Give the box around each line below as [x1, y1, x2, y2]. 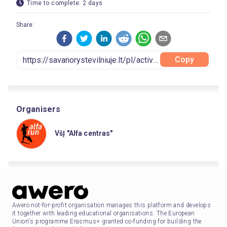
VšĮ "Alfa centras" [55, 129, 113, 137]
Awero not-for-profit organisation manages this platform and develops [12, 201, 211, 209]
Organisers [16, 104, 61, 114]
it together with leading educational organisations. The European [12, 209, 195, 217]
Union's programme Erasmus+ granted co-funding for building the [12, 217, 202, 225]
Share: [16, 21, 34, 28]
